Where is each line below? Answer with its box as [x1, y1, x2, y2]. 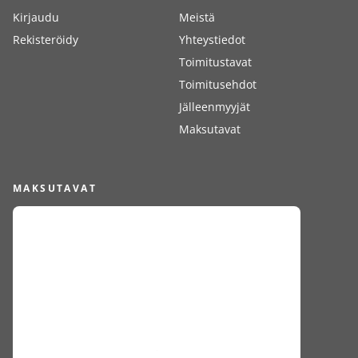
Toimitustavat [179, 54, 252, 70]
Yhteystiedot [179, 32, 245, 47]
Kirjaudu [13, 10, 59, 25]
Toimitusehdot [179, 77, 257, 92]
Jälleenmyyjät [179, 99, 250, 114]
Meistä [179, 10, 215, 25]
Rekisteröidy [13, 32, 78, 47]
